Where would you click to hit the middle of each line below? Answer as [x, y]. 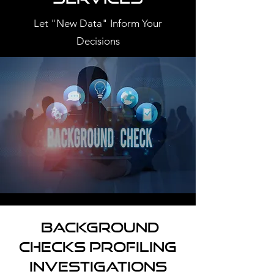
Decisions [98, 41]
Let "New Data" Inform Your [98, 23]
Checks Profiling [98, 246]
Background [98, 227]
